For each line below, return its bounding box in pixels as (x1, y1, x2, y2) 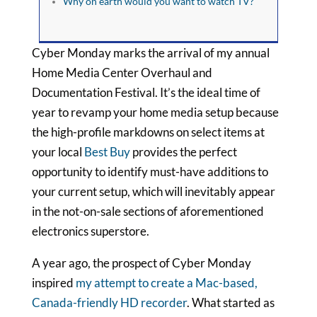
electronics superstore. (31, 224, 149, 238)
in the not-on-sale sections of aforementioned (31, 204, 264, 219)
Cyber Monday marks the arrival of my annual (31, 45, 270, 60)
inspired (31, 275, 76, 290)
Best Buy (83, 144, 130, 159)
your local (31, 144, 84, 159)
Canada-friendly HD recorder (31, 295, 187, 310)
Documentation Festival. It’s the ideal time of (31, 85, 260, 100)
